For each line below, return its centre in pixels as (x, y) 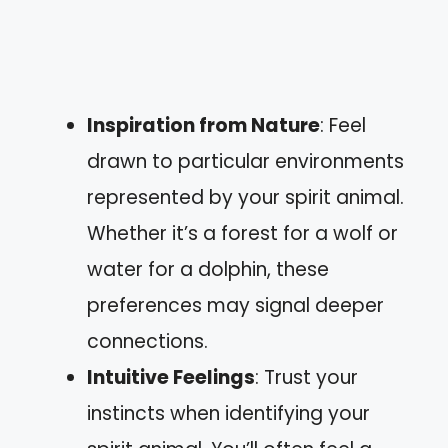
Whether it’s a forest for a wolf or (242, 233)
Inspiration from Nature (203, 125)
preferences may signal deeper (235, 305)
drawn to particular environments (245, 161)
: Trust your (306, 377)
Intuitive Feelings (171, 377)
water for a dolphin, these (208, 269)
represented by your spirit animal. (245, 197)
